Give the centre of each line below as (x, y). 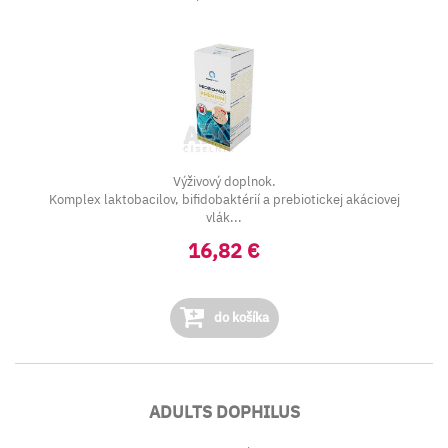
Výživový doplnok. (224, 181)
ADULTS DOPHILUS (224, 412)
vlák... (224, 217)
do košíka (239, 317)
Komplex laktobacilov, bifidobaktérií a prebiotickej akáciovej (224, 199)
